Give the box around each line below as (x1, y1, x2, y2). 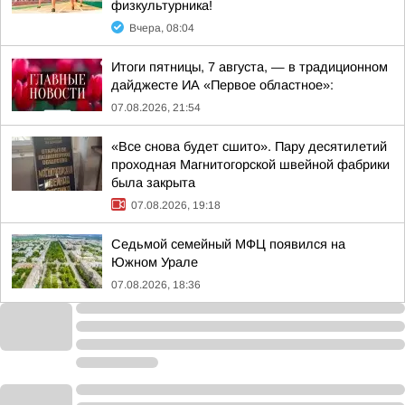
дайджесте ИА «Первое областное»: (111, 78, 334, 92)
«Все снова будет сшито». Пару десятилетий (111, 139, 387, 154)
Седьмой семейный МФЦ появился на (111, 237, 345, 251)
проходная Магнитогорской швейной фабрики (111, 157, 390, 172)
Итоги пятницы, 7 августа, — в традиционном (111, 60, 388, 74)
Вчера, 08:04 (129, 22, 194, 34)
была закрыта (111, 175, 195, 190)
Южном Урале (111, 255, 198, 269)
